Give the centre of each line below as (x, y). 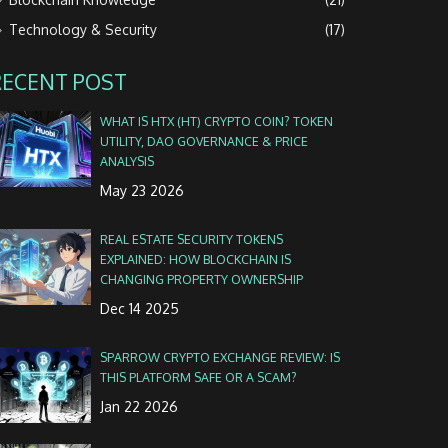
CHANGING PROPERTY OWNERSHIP (201, 278)
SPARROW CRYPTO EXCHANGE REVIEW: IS (219, 356)
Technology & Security (83, 30)
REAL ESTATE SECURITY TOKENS (191, 238)
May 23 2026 (141, 191)
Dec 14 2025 (139, 308)
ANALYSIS (126, 161)
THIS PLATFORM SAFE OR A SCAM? (198, 376)
